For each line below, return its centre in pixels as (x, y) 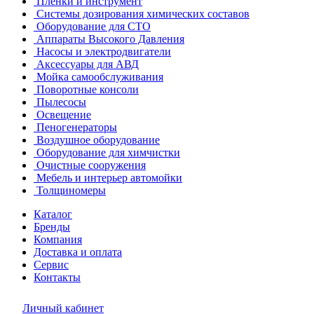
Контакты (57, 277)
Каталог (53, 214)
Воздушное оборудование (98, 140)
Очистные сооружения (91, 165)
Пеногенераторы (77, 127)
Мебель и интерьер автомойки (109, 178)
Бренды (52, 227)
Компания (58, 239)
